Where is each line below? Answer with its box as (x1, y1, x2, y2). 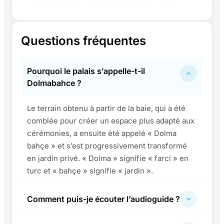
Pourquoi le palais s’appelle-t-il (27, 65, 145, 76)
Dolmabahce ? (27, 77, 81, 88)
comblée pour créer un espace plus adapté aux (27, 115, 194, 125)
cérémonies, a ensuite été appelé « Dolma (27, 128, 176, 138)
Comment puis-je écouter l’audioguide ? (27, 193, 180, 204)
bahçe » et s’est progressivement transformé (27, 140, 187, 150)
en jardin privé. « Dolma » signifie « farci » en (27, 153, 188, 163)
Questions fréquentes (21, 33, 146, 48)
